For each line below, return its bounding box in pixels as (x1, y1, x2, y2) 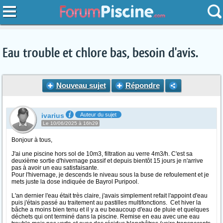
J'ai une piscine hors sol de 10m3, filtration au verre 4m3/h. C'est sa (11, 150, 193, 157)
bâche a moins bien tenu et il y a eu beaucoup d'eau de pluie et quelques (11, 206, 209, 213)
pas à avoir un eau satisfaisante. (11, 164, 99, 171)
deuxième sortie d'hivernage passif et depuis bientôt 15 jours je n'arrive (11, 157, 203, 164)
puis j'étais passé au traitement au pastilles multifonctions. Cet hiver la (11, 199, 201, 206)
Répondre (125, 81, 160, 90)
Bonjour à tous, (11, 136, 52, 143)
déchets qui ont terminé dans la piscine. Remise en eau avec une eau (11, 213, 200, 220)
